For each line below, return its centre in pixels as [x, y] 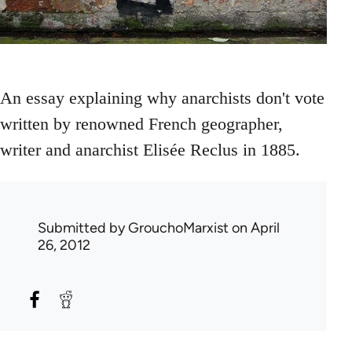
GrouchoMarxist [178, 227]
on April [254, 227]
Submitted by [83, 227]
